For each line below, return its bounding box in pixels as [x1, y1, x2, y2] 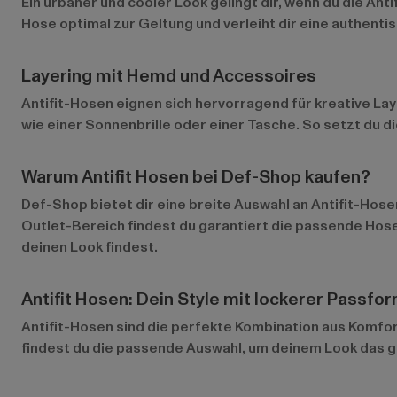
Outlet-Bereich [21, 216, 125, 236]
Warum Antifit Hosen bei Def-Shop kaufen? [21, 165, 370, 190]
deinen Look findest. [21, 237, 158, 257]
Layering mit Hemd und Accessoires [21, 64, 316, 89]
